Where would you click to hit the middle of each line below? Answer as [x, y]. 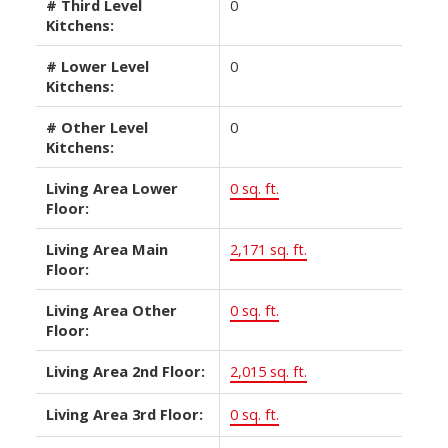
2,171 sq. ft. [268, 248]
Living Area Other [111, 309]
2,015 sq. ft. [268, 370]
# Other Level [96, 126]
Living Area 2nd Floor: [125, 370]
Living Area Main [106, 248]
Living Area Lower [111, 187]
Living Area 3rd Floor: [124, 413]
